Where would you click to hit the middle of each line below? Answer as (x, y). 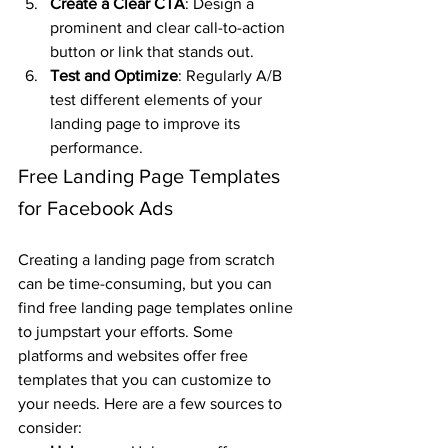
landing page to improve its (147, 124)
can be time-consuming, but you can (147, 284)
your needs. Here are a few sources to (152, 404)
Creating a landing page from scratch (148, 260)
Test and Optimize (114, 76)
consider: (50, 428)
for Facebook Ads (95, 208)
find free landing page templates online (157, 308)
